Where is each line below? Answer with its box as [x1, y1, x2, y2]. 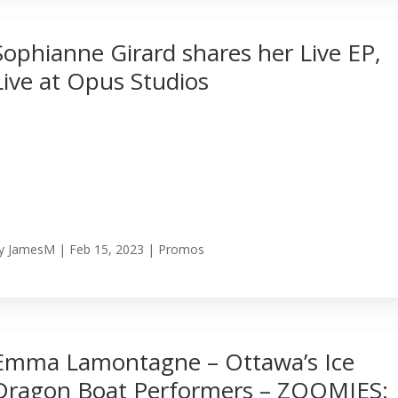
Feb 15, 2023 [69, 241, 145, 259]
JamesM [8, 241, 56, 259]
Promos [158, 241, 205, 259]
